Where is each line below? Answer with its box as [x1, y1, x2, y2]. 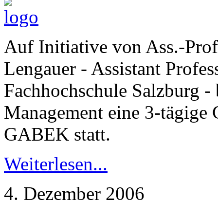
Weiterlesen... [4, 153, 108, 175]
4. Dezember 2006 [4, 183, 145, 204]
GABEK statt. [4, 124, 110, 145]
